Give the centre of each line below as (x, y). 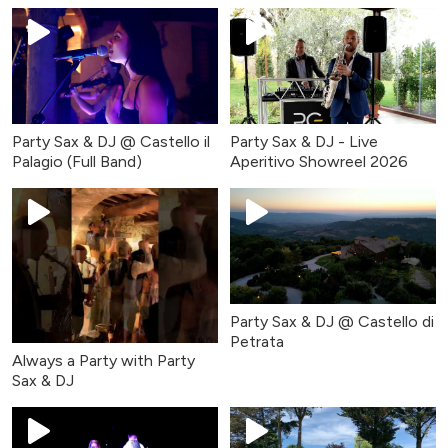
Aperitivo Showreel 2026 (319, 162)
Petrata (257, 342)
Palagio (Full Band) (77, 162)
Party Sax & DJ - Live (304, 142)
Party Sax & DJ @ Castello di (332, 322)
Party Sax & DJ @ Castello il (111, 142)
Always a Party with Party (103, 360)
